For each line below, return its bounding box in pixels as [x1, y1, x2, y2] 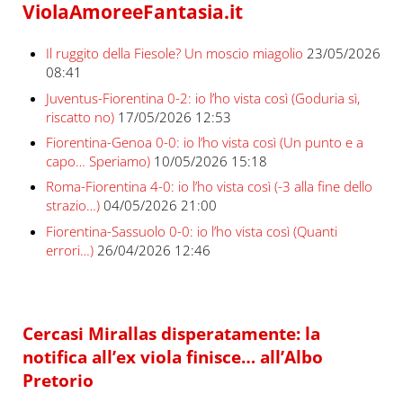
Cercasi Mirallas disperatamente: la [22, 322, 320, 345]
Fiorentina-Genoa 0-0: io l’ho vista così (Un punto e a [45, 133, 363, 151]
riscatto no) [45, 107, 114, 126]
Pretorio [22, 369, 94, 392]
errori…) [45, 240, 94, 259]
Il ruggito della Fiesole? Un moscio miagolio [45, 44, 303, 63]
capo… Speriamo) [45, 152, 150, 170]
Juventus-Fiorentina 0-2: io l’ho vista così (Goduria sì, [45, 88, 360, 107]
